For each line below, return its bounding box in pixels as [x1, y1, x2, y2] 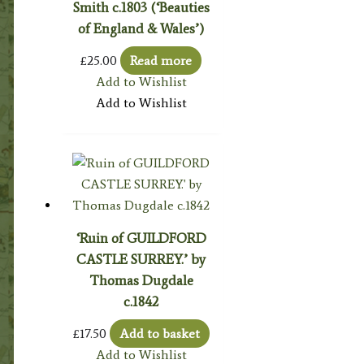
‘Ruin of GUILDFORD [76, 230, 206, 247]
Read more [130, 53, 193, 69]
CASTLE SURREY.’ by [76, 251, 206, 268]
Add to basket [119, 326, 200, 342]
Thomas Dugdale [89, 272, 193, 289]
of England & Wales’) [78, 20, 205, 37]
